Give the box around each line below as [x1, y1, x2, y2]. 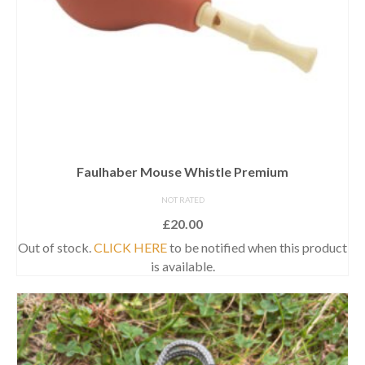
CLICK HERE [94, 239, 167, 255]
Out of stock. [18, 239, 94, 255]
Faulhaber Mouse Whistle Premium [77, 163, 288, 179]
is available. [150, 257, 215, 274]
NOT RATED [161, 194, 204, 204]
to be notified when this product [167, 239, 347, 255]
